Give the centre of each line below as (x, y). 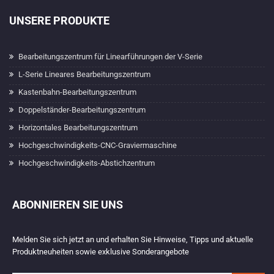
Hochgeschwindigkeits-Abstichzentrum (87, 163)
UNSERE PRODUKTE (59, 20)
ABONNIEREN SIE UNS (68, 205)
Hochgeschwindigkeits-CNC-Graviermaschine (98, 145)
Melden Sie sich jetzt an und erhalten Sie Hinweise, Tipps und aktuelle (133, 239)
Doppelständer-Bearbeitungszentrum (82, 110)
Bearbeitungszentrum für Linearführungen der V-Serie (110, 57)
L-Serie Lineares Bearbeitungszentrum (84, 74)
